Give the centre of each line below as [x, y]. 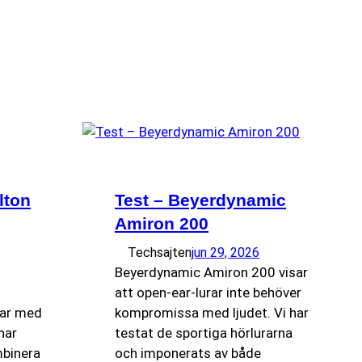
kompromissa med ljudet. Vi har [212, 313]
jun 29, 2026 [225, 253]
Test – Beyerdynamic [200, 200]
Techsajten [160, 253]
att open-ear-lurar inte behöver [208, 293]
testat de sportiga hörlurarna [204, 333]
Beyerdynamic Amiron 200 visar [211, 272]
